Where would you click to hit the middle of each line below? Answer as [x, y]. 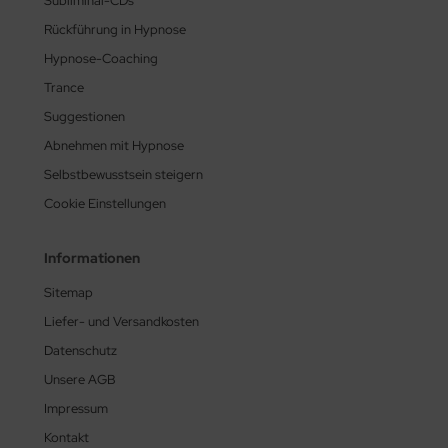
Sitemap [68, 292]
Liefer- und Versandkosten [121, 321]
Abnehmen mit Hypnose [114, 145]
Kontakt [66, 437]
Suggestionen [84, 116]
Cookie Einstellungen [105, 203]
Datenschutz [80, 350]
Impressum [76, 408]
